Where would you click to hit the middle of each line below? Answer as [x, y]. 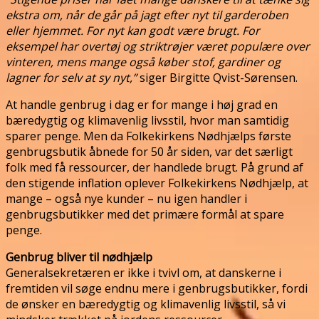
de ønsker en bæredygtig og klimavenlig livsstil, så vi [146, 304]
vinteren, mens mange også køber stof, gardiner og [143, 62]
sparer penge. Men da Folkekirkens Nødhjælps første [148, 136]
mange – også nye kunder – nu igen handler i [126, 198]
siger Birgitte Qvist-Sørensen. [217, 77]
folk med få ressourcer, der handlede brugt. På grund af [155, 167]
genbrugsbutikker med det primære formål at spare [145, 214]
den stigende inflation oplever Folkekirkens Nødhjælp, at [157, 183]
